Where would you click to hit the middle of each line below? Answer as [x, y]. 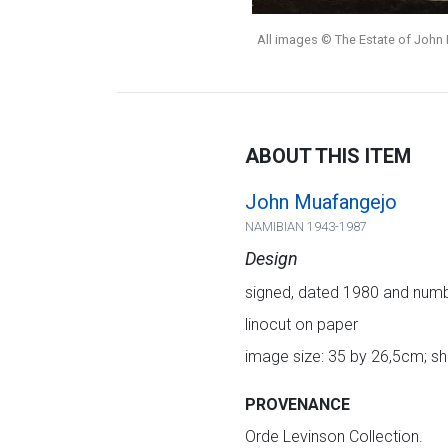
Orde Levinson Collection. [333, 436]
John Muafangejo [320, 202]
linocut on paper [301, 324]
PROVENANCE [297, 404]
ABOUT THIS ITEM [327, 156]
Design [271, 258]
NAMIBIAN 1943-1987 [305, 226]
